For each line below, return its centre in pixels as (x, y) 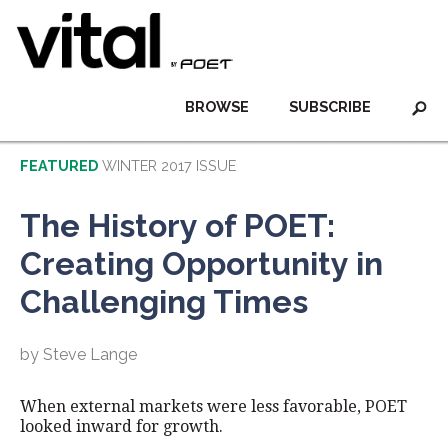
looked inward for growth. (121, 426)
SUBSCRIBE (330, 106)
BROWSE (217, 106)
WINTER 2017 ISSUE (169, 165)
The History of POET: (177, 225)
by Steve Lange (78, 354)
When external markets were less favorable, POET (213, 406)
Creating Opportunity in (201, 263)
